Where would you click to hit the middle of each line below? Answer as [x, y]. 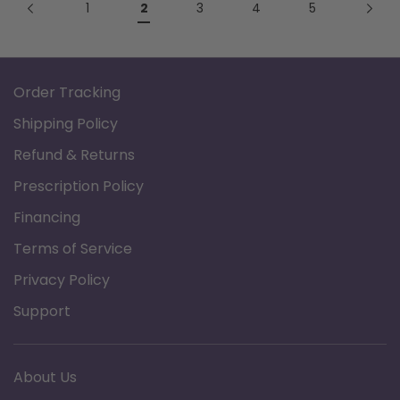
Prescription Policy [79, 186]
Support [42, 311]
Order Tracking [67, 92]
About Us [45, 377]
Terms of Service [73, 248]
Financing [47, 217]
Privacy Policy [62, 279]
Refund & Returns [74, 154]
